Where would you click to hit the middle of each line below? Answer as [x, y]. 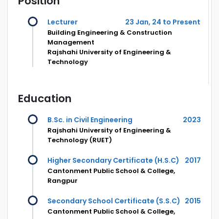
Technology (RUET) [80, 140]
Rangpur [63, 180]
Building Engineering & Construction [110, 32]
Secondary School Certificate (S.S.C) [114, 201]
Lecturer [63, 22]
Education [45, 98]
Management [71, 42]
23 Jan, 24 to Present [163, 22]
